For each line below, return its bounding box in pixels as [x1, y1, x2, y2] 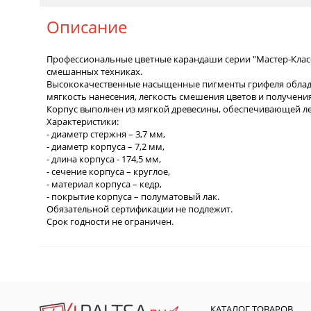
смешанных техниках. [47, 65, 142, 78]
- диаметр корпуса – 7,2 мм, [47, 140, 165, 153]
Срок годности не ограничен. [47, 215, 174, 228]
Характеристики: [47, 115, 119, 128]
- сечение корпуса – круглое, [47, 165, 170, 178]
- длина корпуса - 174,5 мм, [47, 152, 161, 165]
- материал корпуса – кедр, [47, 177, 162, 190]
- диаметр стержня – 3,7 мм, [47, 127, 165, 140]
